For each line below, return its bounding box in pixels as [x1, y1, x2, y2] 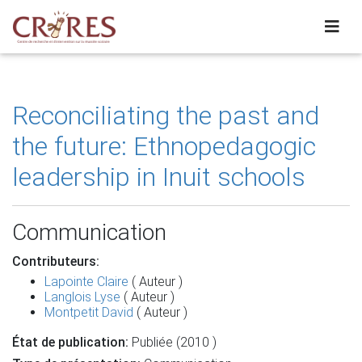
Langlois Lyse [44, 289, 120, 305]
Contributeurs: [12, 254, 99, 269]
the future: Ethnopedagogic [12, 131, 316, 162]
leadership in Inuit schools [12, 162, 305, 192]
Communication [12, 219, 166, 246]
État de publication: [12, 335, 128, 350]
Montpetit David [44, 305, 133, 320]
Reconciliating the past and [12, 100, 319, 131]
